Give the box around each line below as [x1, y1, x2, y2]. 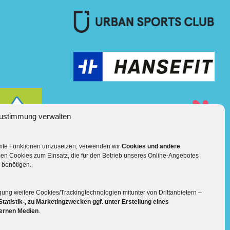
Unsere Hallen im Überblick [82, 180, 165, 188]
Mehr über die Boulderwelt [73, 152, 189, 165]
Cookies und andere [122, 143, 180, 150]
